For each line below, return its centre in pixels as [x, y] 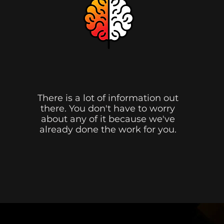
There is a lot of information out [108, 98]
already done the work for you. [108, 129]
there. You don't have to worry [108, 108]
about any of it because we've [108, 119]
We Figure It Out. [108, 74]
